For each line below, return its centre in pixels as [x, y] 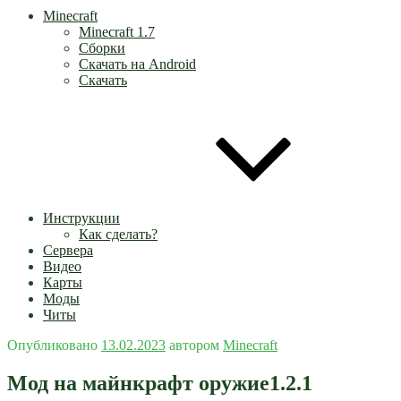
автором [194, 345]
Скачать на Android [137, 64]
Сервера [68, 250]
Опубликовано [52, 345]
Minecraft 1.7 [117, 32]
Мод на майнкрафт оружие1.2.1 [160, 383]
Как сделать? [118, 234]
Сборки [102, 48]
